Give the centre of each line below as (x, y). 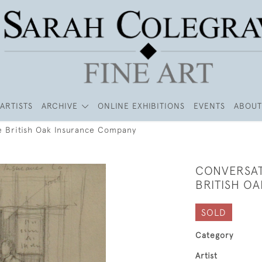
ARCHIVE (60, 106)
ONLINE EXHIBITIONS (141, 106)
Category (214, 235)
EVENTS (209, 106)
